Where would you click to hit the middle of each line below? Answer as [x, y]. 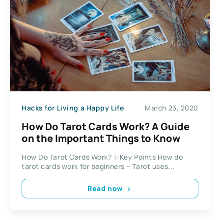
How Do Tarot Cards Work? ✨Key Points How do [102, 157]
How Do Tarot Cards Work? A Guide [106, 126]
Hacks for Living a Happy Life [73, 108]
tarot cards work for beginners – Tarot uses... [98, 166]
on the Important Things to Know [101, 138]
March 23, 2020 [172, 108]
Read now [105, 189]
